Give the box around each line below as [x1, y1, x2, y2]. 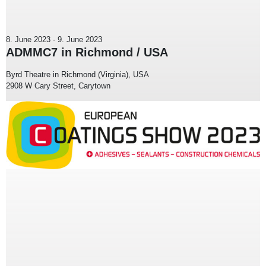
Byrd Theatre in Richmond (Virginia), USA [6, 69, 149, 79]
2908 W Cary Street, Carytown [6, 81, 110, 90]
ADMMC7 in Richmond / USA [6, 45, 168, 59]
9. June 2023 [58, 34, 102, 44]
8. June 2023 [6, 34, 50, 44]
